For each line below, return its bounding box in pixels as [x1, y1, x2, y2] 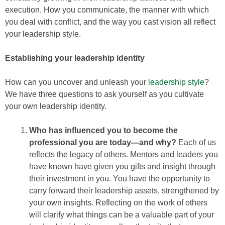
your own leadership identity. [5, 102, 106, 110]
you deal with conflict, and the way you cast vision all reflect [5, 18, 215, 26]
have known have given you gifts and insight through [29, 162, 215, 171]
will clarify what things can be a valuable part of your [29, 210, 214, 219]
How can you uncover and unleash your [5, 78, 148, 86]
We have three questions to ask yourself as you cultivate [5, 90, 204, 98]
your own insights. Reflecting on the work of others [29, 198, 207, 207]
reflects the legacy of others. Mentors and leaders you [29, 150, 218, 159]
